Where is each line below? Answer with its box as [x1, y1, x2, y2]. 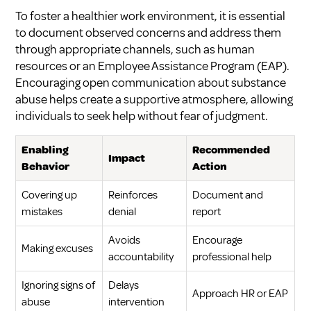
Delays [108, 278, 140, 292]
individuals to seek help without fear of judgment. [15, 108, 269, 124]
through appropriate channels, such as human [15, 41, 255, 57]
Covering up [22, 187, 78, 202]
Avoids [108, 233, 141, 247]
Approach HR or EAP [192, 286, 289, 301]
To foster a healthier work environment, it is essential [15, 8, 286, 24]
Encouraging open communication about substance [15, 74, 287, 90]
